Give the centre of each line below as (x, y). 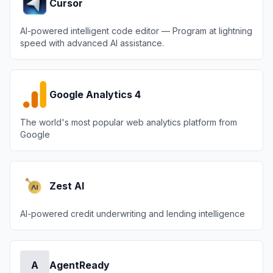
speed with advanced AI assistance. (92, 43)
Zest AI (67, 186)
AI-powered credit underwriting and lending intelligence (133, 214)
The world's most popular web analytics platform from (129, 122)
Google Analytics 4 (95, 94)
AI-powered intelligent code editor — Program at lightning (136, 31)
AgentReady (80, 265)
